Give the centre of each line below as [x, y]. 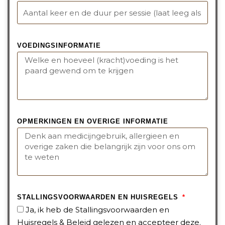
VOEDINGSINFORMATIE [59, 45]
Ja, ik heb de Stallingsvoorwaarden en [97, 209]
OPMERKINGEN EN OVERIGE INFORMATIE [93, 121]
